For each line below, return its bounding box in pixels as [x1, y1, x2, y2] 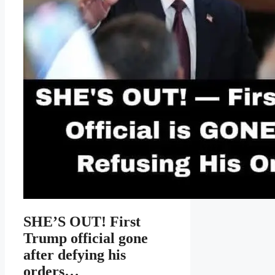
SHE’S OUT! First [23, 214, 141, 230]
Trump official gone [23, 230, 148, 247]
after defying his [23, 247, 126, 263]
